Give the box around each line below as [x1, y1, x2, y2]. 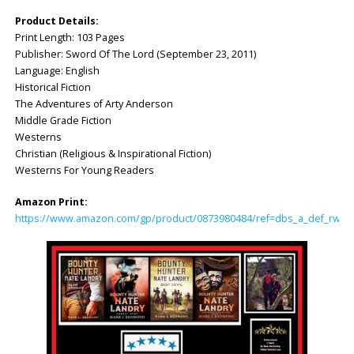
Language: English [14, 63, 100, 77]
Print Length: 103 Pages [14, 30, 125, 44]
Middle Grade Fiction [14, 113, 111, 127]
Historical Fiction [14, 80, 91, 94]
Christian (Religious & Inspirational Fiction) [14, 146, 211, 160]
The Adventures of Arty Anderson [14, 96, 173, 111]
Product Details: [14, 13, 99, 28]
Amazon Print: [14, 194, 88, 209]
